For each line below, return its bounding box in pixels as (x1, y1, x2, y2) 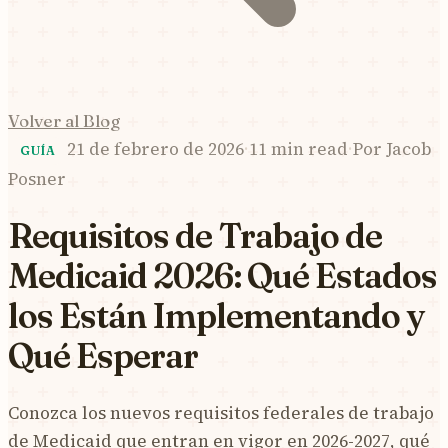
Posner (8, 167, 66, 191)
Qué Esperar (8, 334, 198, 377)
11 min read (249, 137, 349, 161)
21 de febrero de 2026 (67, 137, 245, 161)
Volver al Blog (8, 110, 120, 131)
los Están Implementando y (8, 294, 424, 337)
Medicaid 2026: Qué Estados (8, 254, 437, 297)
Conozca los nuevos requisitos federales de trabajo (8, 400, 434, 425)
